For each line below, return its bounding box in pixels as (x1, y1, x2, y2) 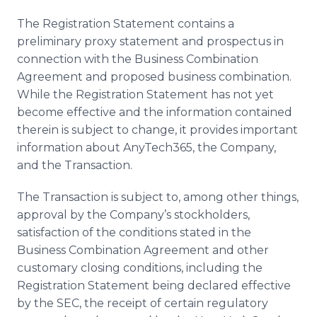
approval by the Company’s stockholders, (17, 208, 250, 221)
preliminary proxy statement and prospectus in (17, 35, 284, 48)
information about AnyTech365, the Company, (17, 141, 276, 154)
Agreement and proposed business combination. (17, 70, 292, 83)
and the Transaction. (17, 158, 132, 172)
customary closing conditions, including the (17, 261, 263, 275)
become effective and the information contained (17, 105, 292, 119)
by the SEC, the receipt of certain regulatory (17, 296, 268, 310)
